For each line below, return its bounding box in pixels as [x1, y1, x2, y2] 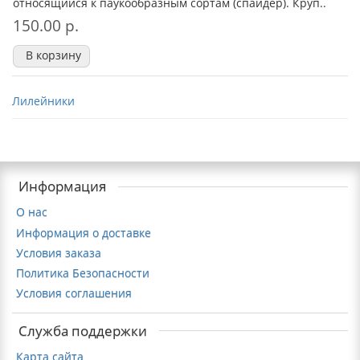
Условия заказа [16, 244, 101, 260]
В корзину [26, 47, 81, 63]
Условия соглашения [16, 285, 132, 301]
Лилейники [12, 93, 75, 109]
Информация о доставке [16, 224, 151, 240]
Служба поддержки [18, 321, 147, 340]
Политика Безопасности [16, 265, 149, 281]
